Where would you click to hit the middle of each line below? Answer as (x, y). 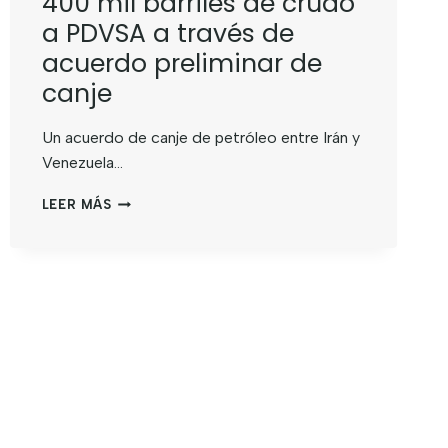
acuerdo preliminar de (181, 64)
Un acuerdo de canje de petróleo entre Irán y (200, 138)
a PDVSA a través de (167, 34)
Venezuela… (82, 163)
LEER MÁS (76, 205)
